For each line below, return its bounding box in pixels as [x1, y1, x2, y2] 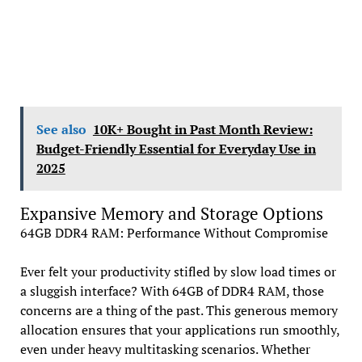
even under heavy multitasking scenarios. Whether [19, 340, 310, 359]
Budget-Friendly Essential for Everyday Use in [36, 140, 316, 158]
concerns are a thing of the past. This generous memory [19, 301, 338, 320]
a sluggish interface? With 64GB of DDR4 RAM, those [19, 282, 324, 301]
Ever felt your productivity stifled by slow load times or [19, 263, 336, 281]
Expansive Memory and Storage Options [19, 202, 323, 225]
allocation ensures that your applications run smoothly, [19, 321, 339, 339]
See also [36, 120, 86, 139]
